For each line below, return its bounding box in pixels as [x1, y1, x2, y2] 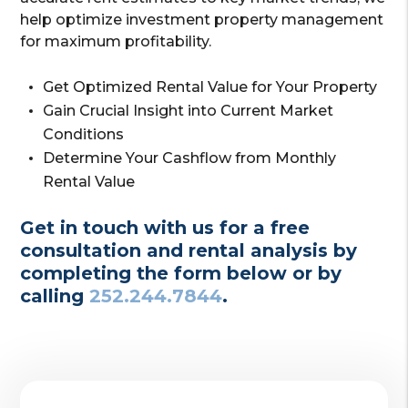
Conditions [43, 125, 125, 143]
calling [20, 284, 90, 307]
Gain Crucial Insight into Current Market [43, 101, 334, 119]
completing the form [20, 261, 228, 284]
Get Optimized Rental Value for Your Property [43, 77, 378, 96]
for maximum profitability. [20, 32, 212, 50]
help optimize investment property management [20, 10, 384, 28]
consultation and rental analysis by [20, 239, 358, 261]
